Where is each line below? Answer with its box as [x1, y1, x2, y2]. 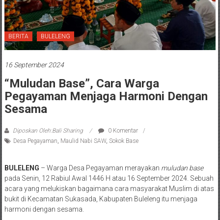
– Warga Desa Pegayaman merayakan [39, 164, 161, 172]
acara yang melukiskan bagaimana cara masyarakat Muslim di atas [4, 184, 214, 192]
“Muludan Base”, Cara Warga [4, 76, 159, 90]
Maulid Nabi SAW [60, 137, 106, 144]
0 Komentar [106, 127, 138, 134]
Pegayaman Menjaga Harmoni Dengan [4, 89, 208, 103]
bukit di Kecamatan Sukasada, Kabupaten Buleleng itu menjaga [4, 194, 197, 203]
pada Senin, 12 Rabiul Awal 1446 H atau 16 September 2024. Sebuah [4, 174, 214, 182]
